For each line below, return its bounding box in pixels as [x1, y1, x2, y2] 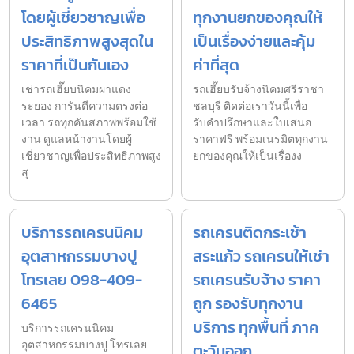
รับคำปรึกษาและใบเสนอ [193, 114, 311, 131]
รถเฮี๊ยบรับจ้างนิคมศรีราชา [193, 81, 324, 98]
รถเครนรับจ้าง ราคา [193, 267, 321, 292]
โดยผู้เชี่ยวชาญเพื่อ [21, 5, 145, 29]
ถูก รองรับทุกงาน [193, 291, 303, 315]
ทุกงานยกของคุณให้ [193, 5, 322, 29]
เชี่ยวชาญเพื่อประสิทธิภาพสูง [21, 147, 161, 164]
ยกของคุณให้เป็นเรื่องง [193, 147, 302, 164]
